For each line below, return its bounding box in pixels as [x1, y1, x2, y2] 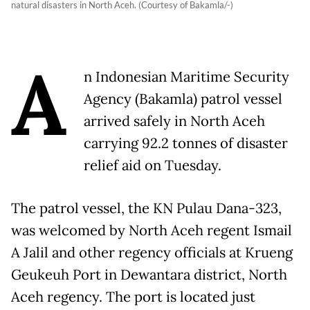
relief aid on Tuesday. [84, 156, 221, 174]
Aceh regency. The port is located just [11, 288, 255, 306]
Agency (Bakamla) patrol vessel [84, 90, 282, 108]
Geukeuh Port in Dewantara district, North [11, 266, 287, 284]
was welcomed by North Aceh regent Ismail [11, 221, 292, 239]
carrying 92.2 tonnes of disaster [84, 134, 288, 152]
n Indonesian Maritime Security [84, 68, 289, 86]
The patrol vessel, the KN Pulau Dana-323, [11, 199, 282, 217]
